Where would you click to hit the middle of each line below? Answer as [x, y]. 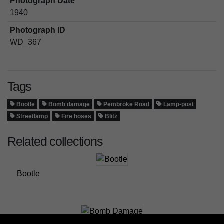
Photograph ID [37, 30]
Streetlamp [32, 116]
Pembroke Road [126, 104]
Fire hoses [76, 116]
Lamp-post [178, 104]
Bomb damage [69, 104]
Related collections [55, 141]
